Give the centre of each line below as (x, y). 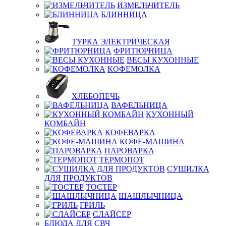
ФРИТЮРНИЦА (143, 51)
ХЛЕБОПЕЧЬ (96, 96)
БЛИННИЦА (124, 14)
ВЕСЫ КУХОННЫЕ (163, 60)
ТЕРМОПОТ (122, 160)
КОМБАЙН (65, 123)
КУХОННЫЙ (170, 114)
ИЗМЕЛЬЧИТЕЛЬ (148, 5)
